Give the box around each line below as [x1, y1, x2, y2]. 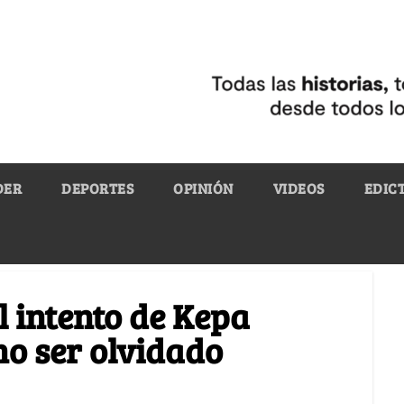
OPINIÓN [173, 178, 234, 197]
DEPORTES [61, 178, 133, 197]
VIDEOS [272, 178, 325, 197]
